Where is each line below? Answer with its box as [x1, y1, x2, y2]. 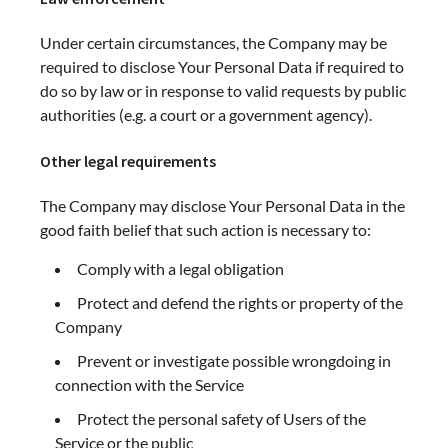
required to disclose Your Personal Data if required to [40, 57, 404, 77]
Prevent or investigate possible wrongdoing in [77, 350, 391, 370]
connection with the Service [55, 374, 244, 394]
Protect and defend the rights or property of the [77, 292, 403, 312]
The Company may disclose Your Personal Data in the [40, 195, 405, 215]
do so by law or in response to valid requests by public [40, 81, 406, 101]
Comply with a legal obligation [77, 258, 284, 278]
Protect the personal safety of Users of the [77, 408, 366, 428]
